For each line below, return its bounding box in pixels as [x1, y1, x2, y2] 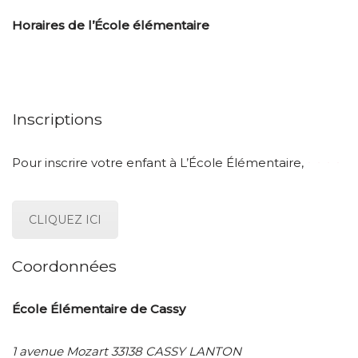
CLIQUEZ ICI [29, 212, 101, 227]
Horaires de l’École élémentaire [12, 17, 209, 33]
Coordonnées [12, 256, 117, 276]
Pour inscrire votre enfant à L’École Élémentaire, [12, 154, 304, 170]
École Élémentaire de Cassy [12, 300, 185, 316]
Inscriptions [12, 109, 102, 129]
